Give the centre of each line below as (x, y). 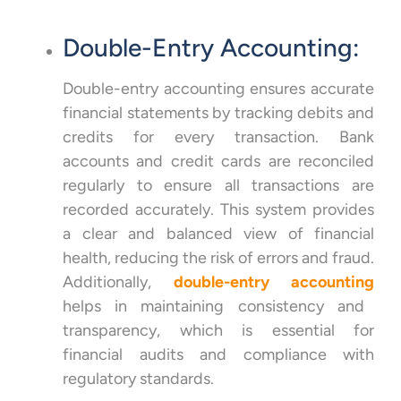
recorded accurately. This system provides (218, 209)
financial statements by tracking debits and (218, 112)
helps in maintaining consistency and (213, 306)
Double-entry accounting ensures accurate (218, 88)
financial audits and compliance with (218, 354)
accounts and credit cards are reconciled (218, 161)
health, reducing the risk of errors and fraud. (218, 257)
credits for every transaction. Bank (218, 137)
